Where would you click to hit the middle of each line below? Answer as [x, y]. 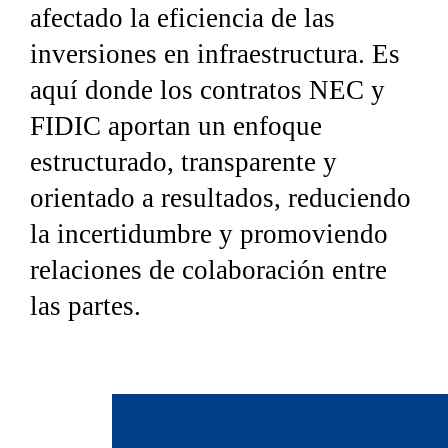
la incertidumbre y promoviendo [209, 234]
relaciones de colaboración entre [208, 270]
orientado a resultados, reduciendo [220, 198]
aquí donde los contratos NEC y [207, 90]
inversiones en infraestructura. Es [215, 54]
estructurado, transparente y [183, 162]
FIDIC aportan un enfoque [176, 126]
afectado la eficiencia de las [182, 18]
